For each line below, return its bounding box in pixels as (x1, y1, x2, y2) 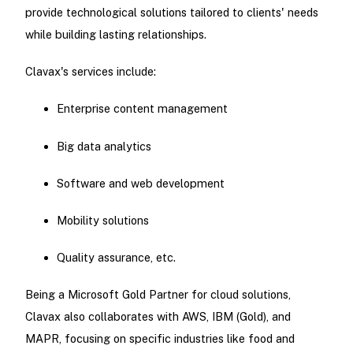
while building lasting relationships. (24, 28, 206, 42)
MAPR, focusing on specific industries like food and (24, 332, 295, 346)
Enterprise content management (56, 102, 228, 116)
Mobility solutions (56, 214, 149, 228)
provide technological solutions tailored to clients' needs (24, 6, 318, 20)
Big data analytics (56, 139, 151, 153)
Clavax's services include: (24, 65, 156, 79)
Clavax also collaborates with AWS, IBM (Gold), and (24, 310, 291, 324)
